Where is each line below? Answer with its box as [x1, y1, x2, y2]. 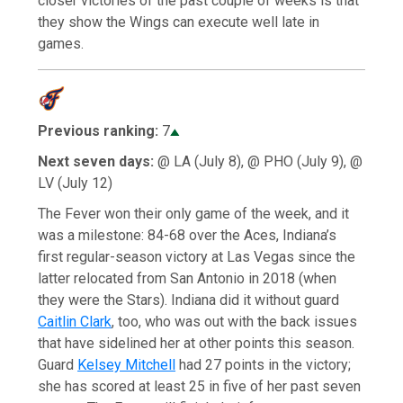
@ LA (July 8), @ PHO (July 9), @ [154, 152, 363, 170]
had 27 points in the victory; [175, 355, 352, 373]
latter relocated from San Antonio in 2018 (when [38, 269, 337, 287]
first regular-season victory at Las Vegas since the [38, 247, 356, 265]
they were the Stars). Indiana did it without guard [38, 291, 340, 309]
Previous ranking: [38, 121, 159, 139]
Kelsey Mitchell [77, 355, 176, 373]
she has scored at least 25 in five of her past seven [38, 377, 362, 395]
